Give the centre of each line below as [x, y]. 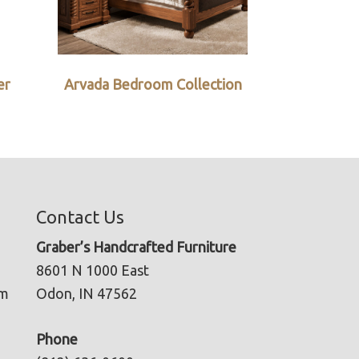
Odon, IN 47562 [86, 293]
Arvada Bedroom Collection [153, 84]
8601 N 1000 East [92, 270]
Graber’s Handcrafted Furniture [136, 246]
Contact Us [80, 216]
